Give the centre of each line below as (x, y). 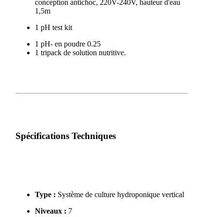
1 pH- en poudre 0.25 (68, 44)
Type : (45, 194)
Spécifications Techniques (65, 136)
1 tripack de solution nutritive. (80, 52)
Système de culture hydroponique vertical (120, 194)
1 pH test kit (54, 27)
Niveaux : (50, 211)
